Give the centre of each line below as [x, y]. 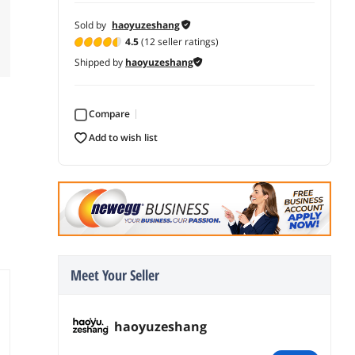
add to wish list [126, 137]
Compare [113, 113]
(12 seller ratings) [179, 41]
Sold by [92, 25]
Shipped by [100, 62]
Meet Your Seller [115, 275]
